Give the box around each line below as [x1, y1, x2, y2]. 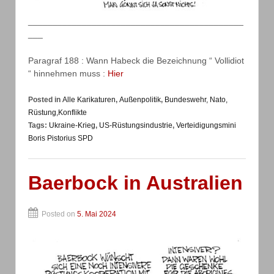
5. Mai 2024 [77, 209, 116, 218]
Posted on [42, 209, 77, 218]
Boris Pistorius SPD [28, 133, 93, 143]
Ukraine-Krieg [49, 120, 95, 130]
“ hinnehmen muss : [28, 68, 108, 78]
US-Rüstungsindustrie [99, 120, 172, 130]
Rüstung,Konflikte [28, 108, 87, 117]
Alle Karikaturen [62, 95, 116, 104]
